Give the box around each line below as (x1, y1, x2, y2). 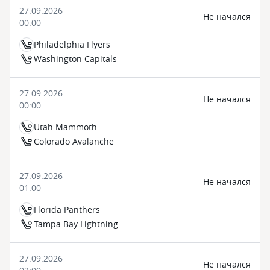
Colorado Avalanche (34, 136, 114, 147)
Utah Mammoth (34, 121, 97, 133)
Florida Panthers (34, 204, 100, 215)
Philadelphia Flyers (34, 39, 110, 50)
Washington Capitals (34, 53, 117, 64)
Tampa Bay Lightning (34, 218, 118, 230)
